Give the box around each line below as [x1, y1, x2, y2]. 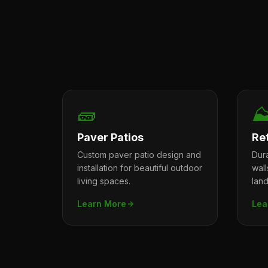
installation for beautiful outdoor [77, 163, 202, 173]
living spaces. [77, 176, 130, 186]
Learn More [77, 199, 126, 209]
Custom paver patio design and [77, 150, 201, 160]
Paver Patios [77, 131, 144, 144]
